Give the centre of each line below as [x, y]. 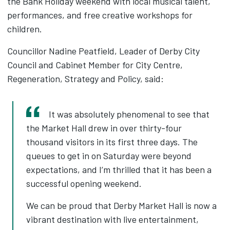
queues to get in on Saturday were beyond [109, 155]
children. [26, 28]
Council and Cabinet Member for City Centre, [95, 64]
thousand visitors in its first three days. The [112, 141]
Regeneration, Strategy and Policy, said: [85, 78]
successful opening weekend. [84, 183]
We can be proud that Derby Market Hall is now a [121, 205]
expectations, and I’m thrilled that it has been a [119, 169]
